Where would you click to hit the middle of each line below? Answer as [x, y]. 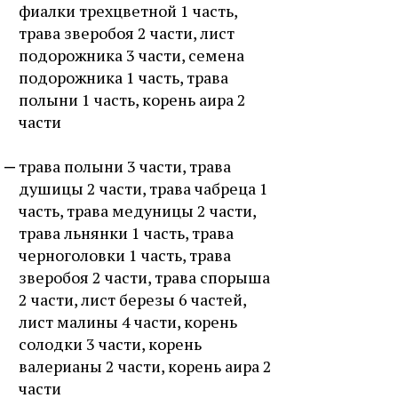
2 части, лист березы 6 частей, [132, 299]
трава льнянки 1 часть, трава [126, 233]
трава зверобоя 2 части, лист [127, 33]
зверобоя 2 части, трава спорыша [144, 277]
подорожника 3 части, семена [131, 55]
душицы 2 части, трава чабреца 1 [143, 188]
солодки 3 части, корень [110, 344]
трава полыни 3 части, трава [125, 166]
